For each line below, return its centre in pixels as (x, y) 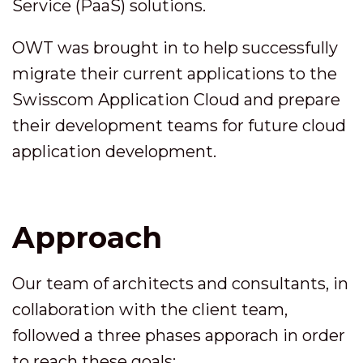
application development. (114, 151)
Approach (87, 237)
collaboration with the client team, (150, 309)
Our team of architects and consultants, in (180, 283)
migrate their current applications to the (175, 73)
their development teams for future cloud (179, 125)
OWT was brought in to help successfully (175, 47)
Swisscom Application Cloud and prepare (176, 99)
